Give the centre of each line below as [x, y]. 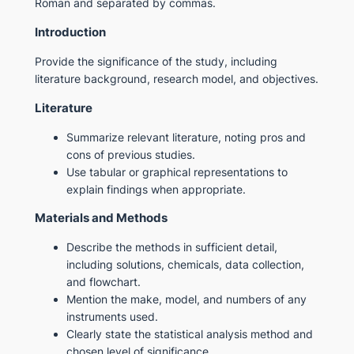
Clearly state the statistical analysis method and [189, 334]
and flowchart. [103, 282]
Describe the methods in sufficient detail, [171, 247]
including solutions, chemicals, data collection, [185, 265]
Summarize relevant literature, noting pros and [186, 137]
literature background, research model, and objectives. [176, 78]
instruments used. [112, 317]
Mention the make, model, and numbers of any [186, 299]
